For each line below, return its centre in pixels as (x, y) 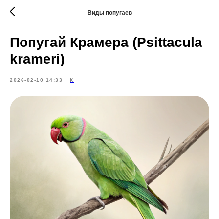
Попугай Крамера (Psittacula (106, 42)
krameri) (37, 59)
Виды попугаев (109, 12)
